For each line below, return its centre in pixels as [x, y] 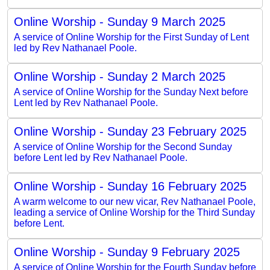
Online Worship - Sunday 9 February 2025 [127, 252]
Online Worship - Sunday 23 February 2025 [130, 131]
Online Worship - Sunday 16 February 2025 [130, 186]
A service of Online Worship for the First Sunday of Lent [131, 37]
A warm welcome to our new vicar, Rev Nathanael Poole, [135, 201]
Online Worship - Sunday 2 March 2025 [120, 76]
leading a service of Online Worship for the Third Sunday [134, 212]
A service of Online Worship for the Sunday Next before [131, 92]
